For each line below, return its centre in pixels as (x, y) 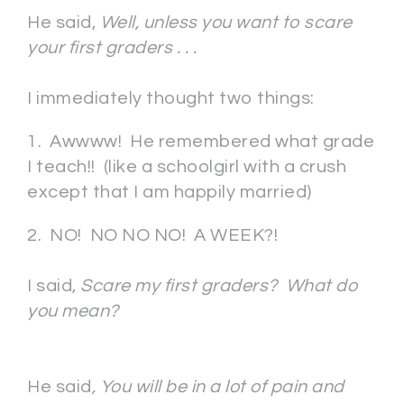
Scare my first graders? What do (219, 286)
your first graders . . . (114, 48)
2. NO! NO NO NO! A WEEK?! (152, 235)
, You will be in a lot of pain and (218, 387)
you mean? (73, 311)
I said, (54, 286)
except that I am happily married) (170, 192)
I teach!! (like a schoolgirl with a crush (187, 167)
